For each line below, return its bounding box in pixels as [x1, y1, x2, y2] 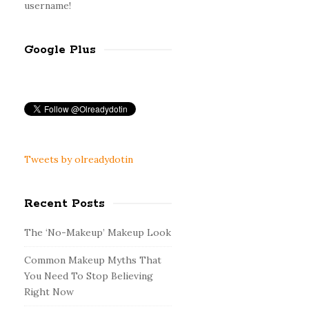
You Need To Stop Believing [23, 270, 153, 282]
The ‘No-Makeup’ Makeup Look [23, 226, 171, 239]
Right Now [23, 286, 74, 298]
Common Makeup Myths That [23, 254, 161, 266]
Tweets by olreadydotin [23, 153, 133, 166]
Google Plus [23, 42, 96, 57]
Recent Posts [23, 196, 105, 211]
